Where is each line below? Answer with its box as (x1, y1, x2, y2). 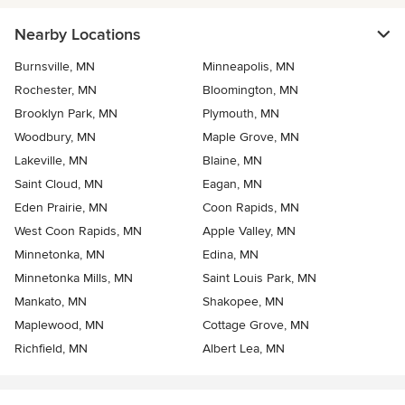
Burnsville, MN (14, 59, 95, 75)
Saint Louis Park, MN (202, 270, 316, 287)
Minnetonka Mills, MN (14, 270, 133, 287)
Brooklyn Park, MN (14, 106, 118, 122)
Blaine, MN (202, 153, 262, 169)
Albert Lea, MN (202, 341, 285, 357)
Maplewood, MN (14, 317, 104, 334)
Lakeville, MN (14, 153, 88, 169)
